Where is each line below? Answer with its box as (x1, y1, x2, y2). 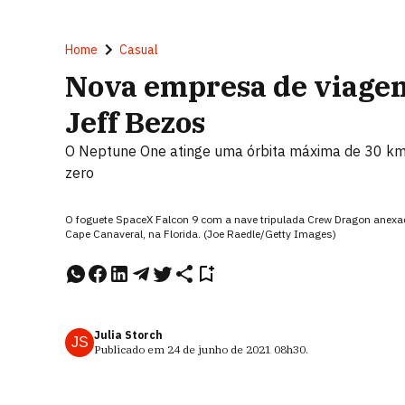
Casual (119, 42, 158, 58)
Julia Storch (94, 328, 163, 342)
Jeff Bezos (65, 103, 205, 141)
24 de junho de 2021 (167, 343, 271, 356)
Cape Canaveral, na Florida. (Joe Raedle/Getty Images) (65, 227, 336, 240)
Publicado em (94, 343, 167, 356)
